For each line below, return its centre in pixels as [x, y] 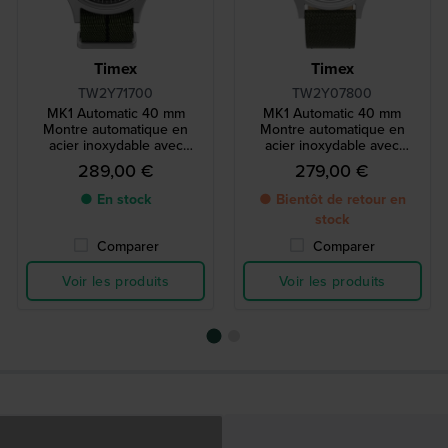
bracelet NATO [116, 161]
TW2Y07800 [332, 93]
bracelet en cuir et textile [332, 161]
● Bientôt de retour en [332, 199]
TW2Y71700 [116, 93]
